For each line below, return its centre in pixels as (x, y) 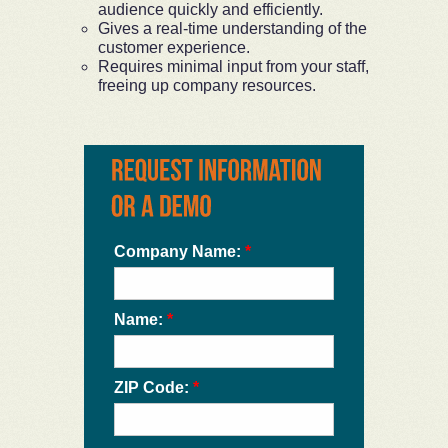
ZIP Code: (153, 388)
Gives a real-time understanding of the (232, 28)
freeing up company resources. (207, 85)
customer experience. (174, 47)
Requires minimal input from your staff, (233, 66)
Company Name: (179, 252)
